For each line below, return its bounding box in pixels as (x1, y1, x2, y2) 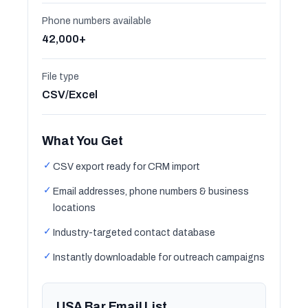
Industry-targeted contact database (53, 228, 215, 238)
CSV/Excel (42, 89, 98, 100)
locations (53, 203, 96, 213)
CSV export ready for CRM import (53, 162, 200, 172)
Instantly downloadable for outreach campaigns (53, 252, 265, 263)
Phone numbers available (42, 16, 151, 26)
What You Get (42, 134, 123, 148)
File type (42, 71, 79, 82)
